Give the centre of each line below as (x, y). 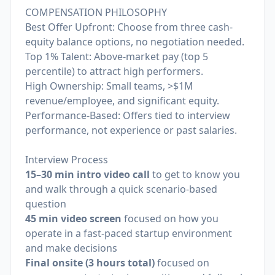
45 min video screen (75, 219)
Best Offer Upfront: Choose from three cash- (129, 27)
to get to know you (195, 174)
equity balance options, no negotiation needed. (135, 42)
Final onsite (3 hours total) (90, 263)
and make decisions (71, 248)
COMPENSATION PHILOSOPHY (96, 12)
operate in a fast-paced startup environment (129, 233)
